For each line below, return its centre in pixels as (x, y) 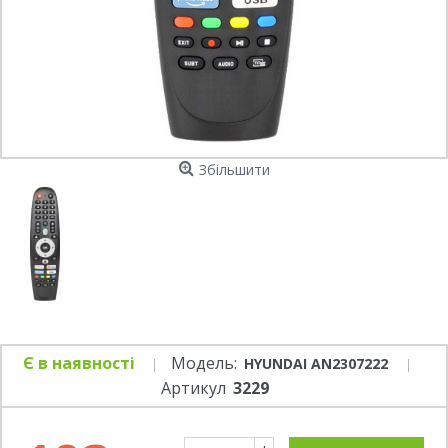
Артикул (193, 388)
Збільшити (234, 169)
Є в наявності (79, 363)
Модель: (204, 363)
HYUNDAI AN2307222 (318, 363)
